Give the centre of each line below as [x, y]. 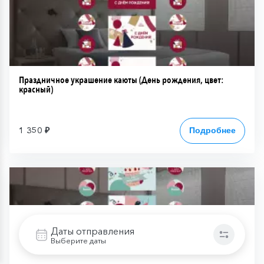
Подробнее [212, 130]
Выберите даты [78, 240]
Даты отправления [93, 231]
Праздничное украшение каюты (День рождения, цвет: [121, 80]
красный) [36, 89]
